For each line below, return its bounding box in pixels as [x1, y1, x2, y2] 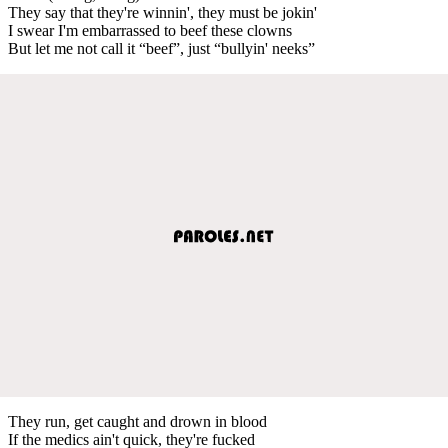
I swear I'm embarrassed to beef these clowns [8, 21, 292, 39]
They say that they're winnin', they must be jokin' [8, 3, 317, 21]
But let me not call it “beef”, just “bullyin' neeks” [8, 39, 315, 57]
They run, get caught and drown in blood [8, 412, 267, 430]
